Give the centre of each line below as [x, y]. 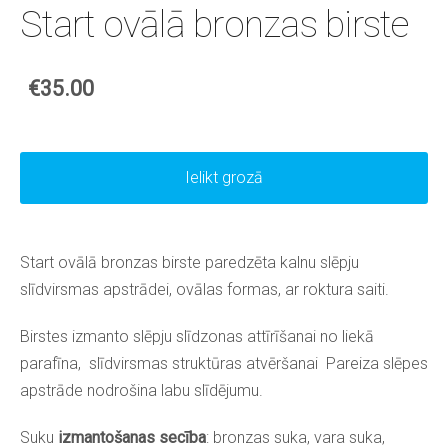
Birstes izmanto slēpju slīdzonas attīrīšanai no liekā [197, 337]
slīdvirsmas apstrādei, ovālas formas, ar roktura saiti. [204, 290]
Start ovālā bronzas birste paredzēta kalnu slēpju [189, 263]
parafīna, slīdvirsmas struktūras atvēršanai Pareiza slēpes [224, 364]
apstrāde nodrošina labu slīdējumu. [143, 391]
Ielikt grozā [224, 177]
